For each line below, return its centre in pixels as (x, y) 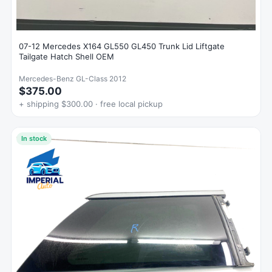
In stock (34, 138)
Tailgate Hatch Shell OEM (66, 56)
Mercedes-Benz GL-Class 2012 (73, 79)
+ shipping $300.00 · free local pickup (91, 104)
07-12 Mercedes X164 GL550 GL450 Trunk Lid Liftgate (122, 46)
